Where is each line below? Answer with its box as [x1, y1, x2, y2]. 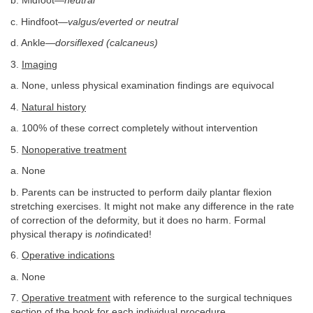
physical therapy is [10, 228, 95, 240]
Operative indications [22, 250, 115, 261]
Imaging [22, 59, 57, 70]
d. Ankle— [10, 38, 55, 49]
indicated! [109, 228, 152, 240]
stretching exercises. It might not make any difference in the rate [10, 201, 294, 212]
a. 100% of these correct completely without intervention [10, 123, 258, 134]
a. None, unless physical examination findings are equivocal [10, 80, 274, 92]
